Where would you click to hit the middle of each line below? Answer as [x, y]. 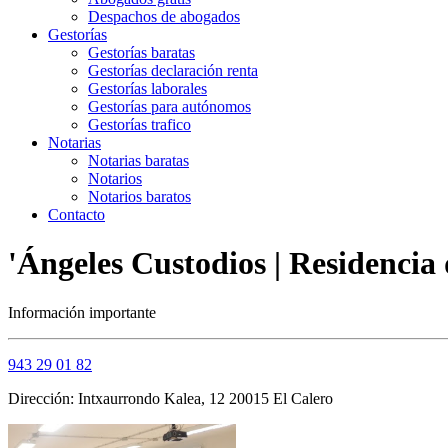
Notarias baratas [138, 160]
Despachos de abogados [164, 16]
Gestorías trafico [139, 124]
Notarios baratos [139, 196]
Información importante [82, 312]
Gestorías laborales [147, 88]
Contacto [76, 214]
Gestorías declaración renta [173, 70]
